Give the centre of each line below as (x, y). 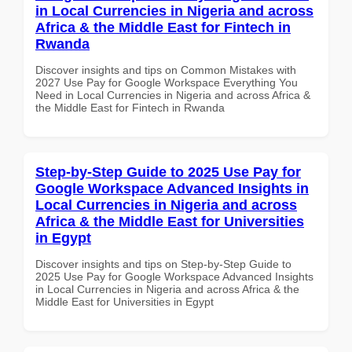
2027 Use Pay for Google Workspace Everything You (167, 82)
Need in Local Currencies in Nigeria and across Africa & (173, 95)
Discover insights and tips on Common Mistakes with (166, 70)
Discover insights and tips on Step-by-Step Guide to (163, 264)
